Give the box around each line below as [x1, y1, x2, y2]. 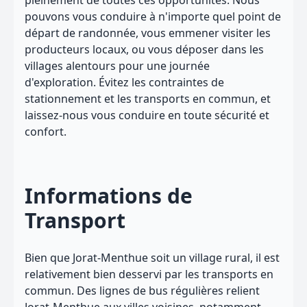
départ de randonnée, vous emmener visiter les [25, 25, 271, 40]
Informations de [25, 182, 193, 210]
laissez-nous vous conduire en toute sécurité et [25, 108, 269, 123]
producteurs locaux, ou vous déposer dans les [25, 42, 264, 57]
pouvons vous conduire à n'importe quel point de [25, 9, 281, 24]
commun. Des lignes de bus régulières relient [25, 283, 260, 298]
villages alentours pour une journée [25, 58, 210, 73]
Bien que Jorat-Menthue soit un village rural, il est [25, 250, 280, 265]
